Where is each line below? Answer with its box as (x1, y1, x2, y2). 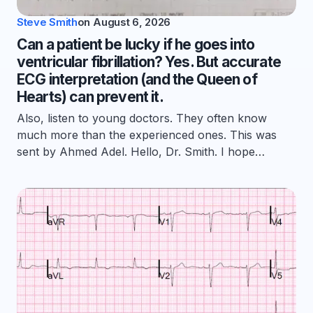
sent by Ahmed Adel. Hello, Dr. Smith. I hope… (17, 145, 265, 159)
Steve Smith (17, 15, 78, 29)
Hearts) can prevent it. (17, 88, 163, 106)
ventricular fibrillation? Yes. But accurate (17, 53, 281, 71)
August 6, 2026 (93, 15, 170, 29)
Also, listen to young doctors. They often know (17, 111, 267, 126)
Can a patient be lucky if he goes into (17, 36, 255, 54)
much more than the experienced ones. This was (17, 128, 277, 143)
